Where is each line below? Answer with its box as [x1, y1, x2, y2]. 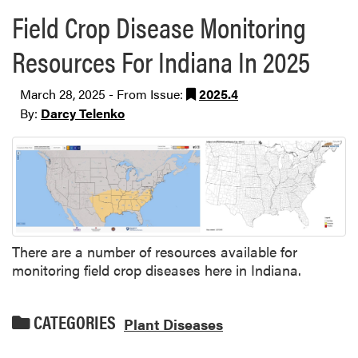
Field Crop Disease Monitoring [12, 5, 306, 47]
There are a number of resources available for [12, 241, 297, 262]
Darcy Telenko [41, 103, 125, 122]
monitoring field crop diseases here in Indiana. [12, 260, 301, 280]
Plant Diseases [124, 313, 223, 334]
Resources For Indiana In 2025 [12, 39, 310, 82]
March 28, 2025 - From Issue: [20, 84, 186, 103]
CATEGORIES [30, 309, 116, 336]
